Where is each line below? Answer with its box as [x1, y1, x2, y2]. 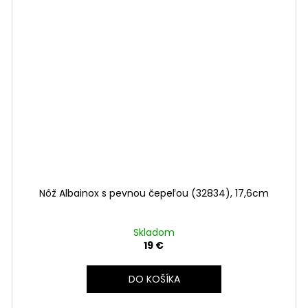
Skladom [133, 225, 175, 239]
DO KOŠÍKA [129, 272, 181, 286]
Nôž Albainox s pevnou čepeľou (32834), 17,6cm [38, 186, 269, 200]
